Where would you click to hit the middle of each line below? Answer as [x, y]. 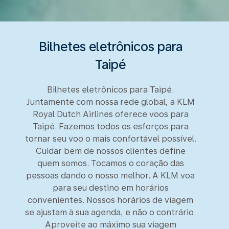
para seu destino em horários [110, 188]
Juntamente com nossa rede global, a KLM [110, 102]
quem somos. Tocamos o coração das [110, 163]
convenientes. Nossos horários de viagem [110, 200]
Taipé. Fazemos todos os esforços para [110, 126]
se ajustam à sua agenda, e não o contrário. [110, 212]
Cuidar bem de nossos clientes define [110, 151]
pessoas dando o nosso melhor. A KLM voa [110, 175]
